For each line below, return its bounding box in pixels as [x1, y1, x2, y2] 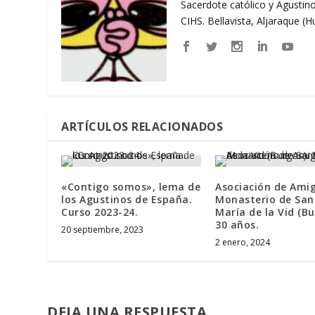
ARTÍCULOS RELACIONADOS [61, 118, 224, 134]
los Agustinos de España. [61, 192, 193, 206]
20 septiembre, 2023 [61, 223, 144, 236]
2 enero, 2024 [215, 236, 270, 248]
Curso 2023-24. [61, 205, 139, 219]
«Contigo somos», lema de [61, 179, 201, 193]
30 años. [215, 217, 259, 231]
